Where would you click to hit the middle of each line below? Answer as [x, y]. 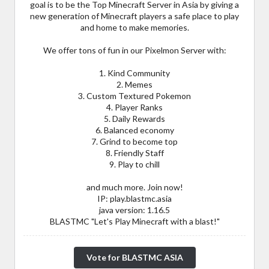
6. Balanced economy [134, 130]
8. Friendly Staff [134, 153]
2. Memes [134, 84]
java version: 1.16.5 [134, 210]
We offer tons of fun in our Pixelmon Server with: [134, 50]
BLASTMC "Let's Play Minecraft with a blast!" [134, 221]
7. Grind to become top [134, 141]
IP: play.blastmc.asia [134, 198]
